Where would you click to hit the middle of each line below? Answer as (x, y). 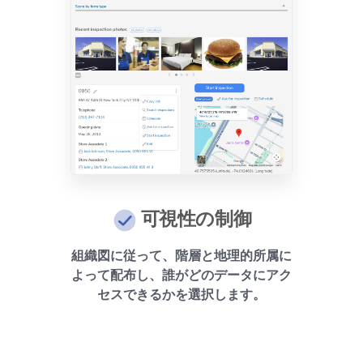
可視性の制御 (196, 219)
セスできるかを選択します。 (181, 295)
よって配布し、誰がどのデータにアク (181, 276)
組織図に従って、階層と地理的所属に (181, 256)
